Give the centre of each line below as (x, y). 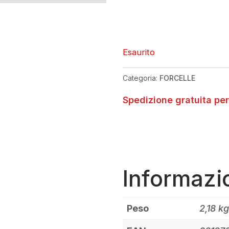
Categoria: (141, 78)
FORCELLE (178, 78)
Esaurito (139, 52)
